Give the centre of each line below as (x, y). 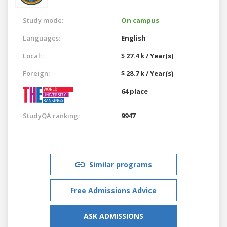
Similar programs (121, 164)
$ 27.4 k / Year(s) (147, 55)
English (134, 38)
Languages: (42, 38)
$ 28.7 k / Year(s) (147, 73)
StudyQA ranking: (51, 115)
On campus (140, 20)
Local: (32, 55)
